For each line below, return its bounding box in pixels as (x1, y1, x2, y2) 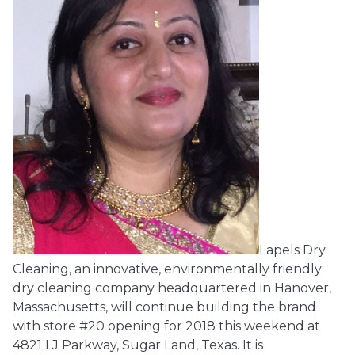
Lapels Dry (259, 242, 326, 258)
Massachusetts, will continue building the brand (13, 299, 316, 315)
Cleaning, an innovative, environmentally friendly (13, 261, 322, 277)
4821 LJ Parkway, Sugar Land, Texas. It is (13, 337, 263, 353)
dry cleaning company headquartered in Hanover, (13, 280, 331, 296)
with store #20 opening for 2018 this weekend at (13, 318, 320, 334)
